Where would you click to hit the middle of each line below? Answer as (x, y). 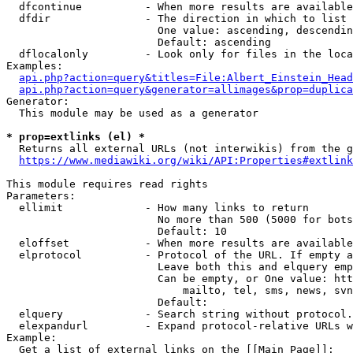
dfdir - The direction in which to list (176, 19)
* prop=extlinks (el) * (76, 137)
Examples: (35, 66)
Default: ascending (139, 42)
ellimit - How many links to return (158, 208)
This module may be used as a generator (132, 113)
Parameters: (41, 196)
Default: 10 (117, 231)
